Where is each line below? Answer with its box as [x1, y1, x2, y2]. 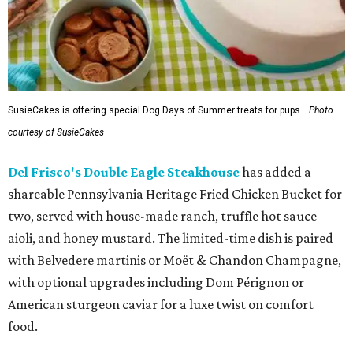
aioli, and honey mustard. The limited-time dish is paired [8, 230, 333, 246]
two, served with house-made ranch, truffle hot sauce [8, 208, 317, 224]
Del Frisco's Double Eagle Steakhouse [8, 164, 240, 180]
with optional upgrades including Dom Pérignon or [8, 274, 304, 290]
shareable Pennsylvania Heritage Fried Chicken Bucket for [8, 186, 342, 202]
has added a [240, 164, 311, 180]
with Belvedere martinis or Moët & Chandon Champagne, [8, 252, 341, 268]
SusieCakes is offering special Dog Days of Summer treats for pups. [8, 105, 303, 116]
